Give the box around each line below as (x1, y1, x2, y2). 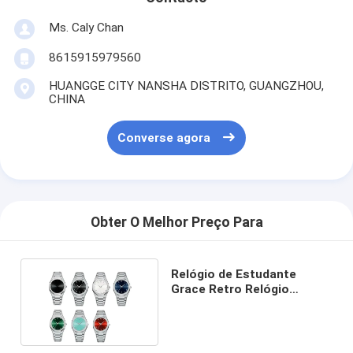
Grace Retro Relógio (170, 282, 289, 297)
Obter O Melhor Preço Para (90, 214, 263, 231)
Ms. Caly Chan (48, 20, 124, 35)
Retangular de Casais (170, 297, 295, 312)
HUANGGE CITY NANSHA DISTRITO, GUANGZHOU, (48, 79, 324, 94)
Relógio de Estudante (170, 267, 296, 282)
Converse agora (117, 131, 211, 146)
